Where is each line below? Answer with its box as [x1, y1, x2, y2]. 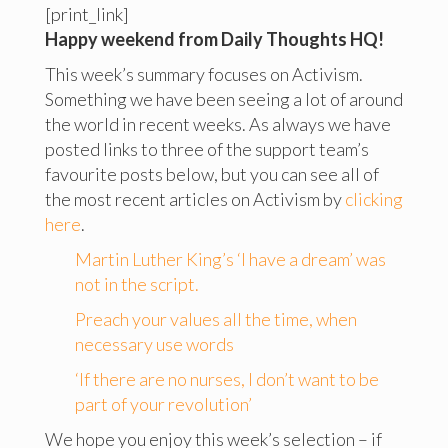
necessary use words [74, 333, 234, 355]
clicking [344, 188, 403, 210]
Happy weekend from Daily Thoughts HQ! [44, 28, 384, 50]
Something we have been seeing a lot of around [44, 88, 403, 110]
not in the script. [74, 273, 199, 295]
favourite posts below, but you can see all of [44, 163, 379, 185]
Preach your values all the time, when [74, 308, 357, 330]
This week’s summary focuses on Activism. [44, 63, 363, 85]
